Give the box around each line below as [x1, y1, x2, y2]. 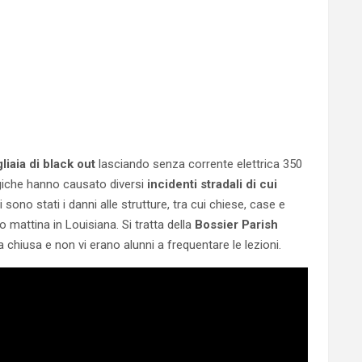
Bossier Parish [192, 217, 278, 232]
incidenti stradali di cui [147, 177, 277, 192]
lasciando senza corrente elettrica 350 [95, 157, 302, 171]
